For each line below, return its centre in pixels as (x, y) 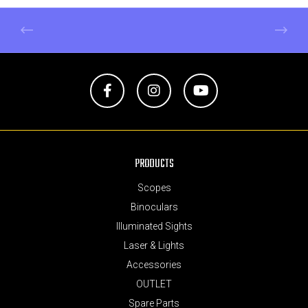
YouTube (225, 125)
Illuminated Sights (154, 227)
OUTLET (154, 284)
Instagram (181, 125)
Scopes (154, 188)
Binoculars (154, 207)
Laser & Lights (154, 246)
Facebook (133, 125)
